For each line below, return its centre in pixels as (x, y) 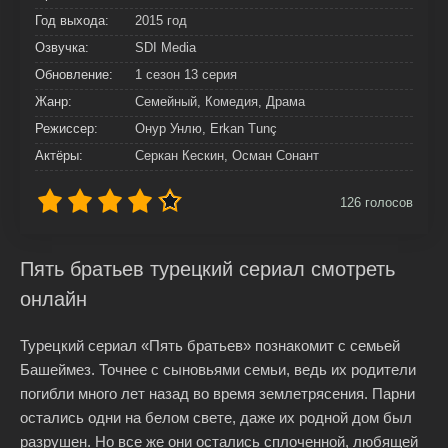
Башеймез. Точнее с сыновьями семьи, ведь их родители (218, 369)
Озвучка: (62, 47)
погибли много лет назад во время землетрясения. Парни (217, 393)
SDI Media (165, 47)
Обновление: (74, 74)
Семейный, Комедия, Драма (220, 101)
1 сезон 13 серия (186, 74)
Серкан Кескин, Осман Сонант (227, 155)
